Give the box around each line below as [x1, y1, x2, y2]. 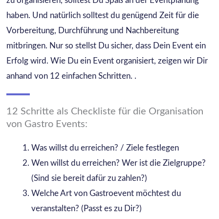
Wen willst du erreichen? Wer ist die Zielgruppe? [31, 159, 206, 168]
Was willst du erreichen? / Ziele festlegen [31, 144, 179, 153]
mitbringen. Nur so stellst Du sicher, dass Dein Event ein [6, 42, 206, 50]
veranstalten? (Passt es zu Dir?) [31, 204, 142, 213]
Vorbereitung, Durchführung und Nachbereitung [6, 26, 179, 35]
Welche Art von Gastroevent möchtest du [31, 189, 181, 198]
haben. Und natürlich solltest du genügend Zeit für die [6, 11, 199, 20]
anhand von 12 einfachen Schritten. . [6, 72, 138, 81]
